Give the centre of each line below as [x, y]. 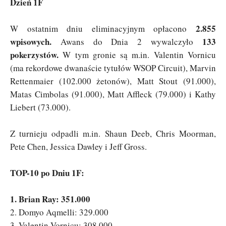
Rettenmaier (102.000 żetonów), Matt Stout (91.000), [113, 81]
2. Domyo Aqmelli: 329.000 [59, 212]
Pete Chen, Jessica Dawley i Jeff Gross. [78, 146]
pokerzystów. [34, 54]
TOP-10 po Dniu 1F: [47, 173]
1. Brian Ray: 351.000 [50, 199]
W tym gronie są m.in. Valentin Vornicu [137, 54]
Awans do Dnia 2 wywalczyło [127, 41]
